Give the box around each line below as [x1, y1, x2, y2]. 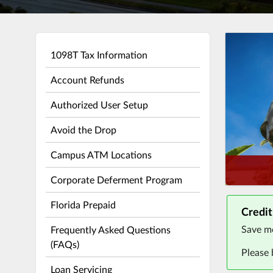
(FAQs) [50, 238, 79, 250]
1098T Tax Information [50, 48, 147, 60]
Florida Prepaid [50, 198, 116, 210]
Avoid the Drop [50, 123, 116, 135]
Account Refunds [50, 73, 124, 85]
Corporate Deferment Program [50, 173, 182, 185]
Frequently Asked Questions [50, 223, 171, 235]
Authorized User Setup [50, 98, 148, 110]
